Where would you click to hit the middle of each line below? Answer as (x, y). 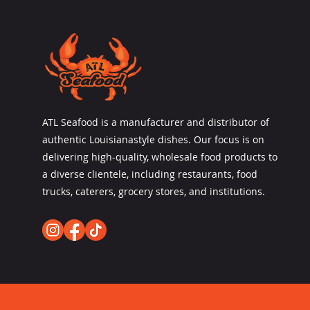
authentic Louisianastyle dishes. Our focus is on (153, 139)
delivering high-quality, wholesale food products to (159, 157)
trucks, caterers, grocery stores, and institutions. (153, 191)
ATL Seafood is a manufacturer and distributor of (155, 122)
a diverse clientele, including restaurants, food (149, 174)
